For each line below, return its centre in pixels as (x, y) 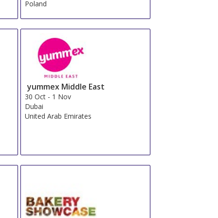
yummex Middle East (66, 86)
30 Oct (36, 96)
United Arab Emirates (58, 116)
